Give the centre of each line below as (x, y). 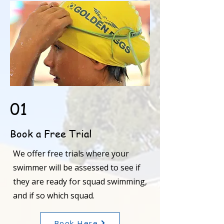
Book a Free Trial (51, 134)
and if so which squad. (54, 195)
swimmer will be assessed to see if (77, 167)
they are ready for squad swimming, (80, 181)
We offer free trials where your (71, 153)
